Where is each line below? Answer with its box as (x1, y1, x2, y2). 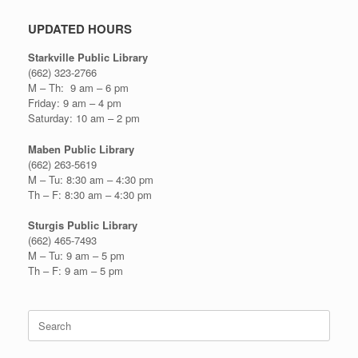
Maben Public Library (28, 141, 134, 157)
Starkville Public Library (28, 50, 148, 65)
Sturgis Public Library (28, 217, 137, 233)
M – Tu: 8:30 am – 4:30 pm (28, 171, 153, 187)
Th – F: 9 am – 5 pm (28, 263, 123, 278)
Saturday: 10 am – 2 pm (28, 110, 140, 125)
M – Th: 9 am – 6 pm (28, 80, 129, 95)
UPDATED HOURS (28, 20, 132, 38)
